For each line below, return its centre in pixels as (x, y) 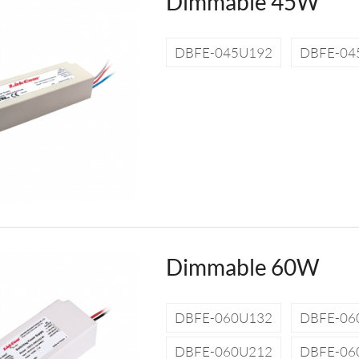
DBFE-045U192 (223, 52)
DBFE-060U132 (223, 317)
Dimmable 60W (242, 266)
